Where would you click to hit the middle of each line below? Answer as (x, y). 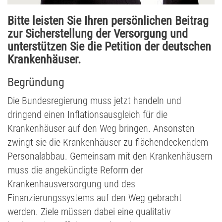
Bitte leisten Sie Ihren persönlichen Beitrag (108, 21)
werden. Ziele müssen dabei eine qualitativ (89, 212)
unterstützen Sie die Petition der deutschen (109, 47)
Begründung (36, 83)
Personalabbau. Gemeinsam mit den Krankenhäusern (110, 156)
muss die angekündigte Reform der (75, 170)
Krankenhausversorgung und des (71, 184)
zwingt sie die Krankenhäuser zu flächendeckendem (108, 142)
